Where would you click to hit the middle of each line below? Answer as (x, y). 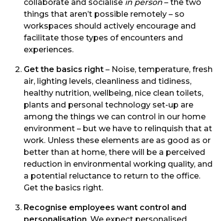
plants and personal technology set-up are (109, 105)
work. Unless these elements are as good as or (117, 140)
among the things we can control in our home (115, 117)
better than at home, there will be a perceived (114, 152)
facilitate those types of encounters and (103, 38)
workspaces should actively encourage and (110, 26)
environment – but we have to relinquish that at (118, 129)
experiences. (49, 50)
